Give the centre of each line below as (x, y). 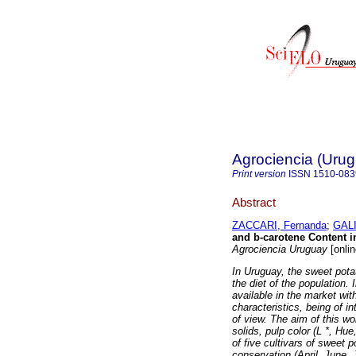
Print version (259, 174)
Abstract (254, 202)
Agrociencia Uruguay (280, 250)
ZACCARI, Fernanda (279, 226)
